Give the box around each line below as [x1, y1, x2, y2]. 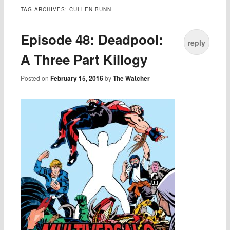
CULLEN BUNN [69, 6, 112, 13]
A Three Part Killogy [21, 50, 148, 69]
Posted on [21, 73, 51, 83]
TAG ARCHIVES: [21, 6, 70, 13]
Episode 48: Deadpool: [21, 30, 164, 49]
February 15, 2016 [50, 73, 104, 83]
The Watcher [113, 73, 150, 83]
